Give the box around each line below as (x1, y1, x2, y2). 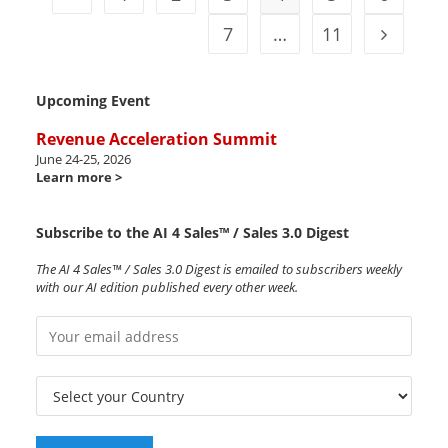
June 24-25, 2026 (35, 150, 131, 169)
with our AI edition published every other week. (35, 278, 298, 297)
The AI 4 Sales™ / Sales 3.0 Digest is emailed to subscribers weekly (35, 260, 402, 279)
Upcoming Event (35, 91, 150, 111)
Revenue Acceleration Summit (35, 128, 277, 151)
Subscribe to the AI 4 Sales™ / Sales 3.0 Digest (35, 223, 349, 243)
